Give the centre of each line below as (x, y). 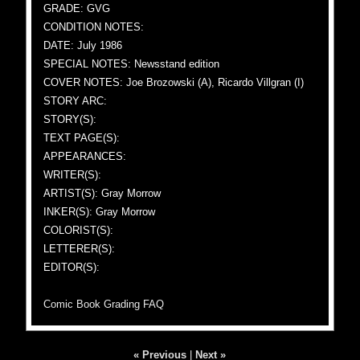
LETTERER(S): (80, 249)
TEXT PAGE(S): (82, 138)
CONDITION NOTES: (94, 27)
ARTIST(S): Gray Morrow (102, 193)
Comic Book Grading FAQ (104, 304)
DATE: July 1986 (83, 45)
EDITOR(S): (72, 267)
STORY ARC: (76, 101)
